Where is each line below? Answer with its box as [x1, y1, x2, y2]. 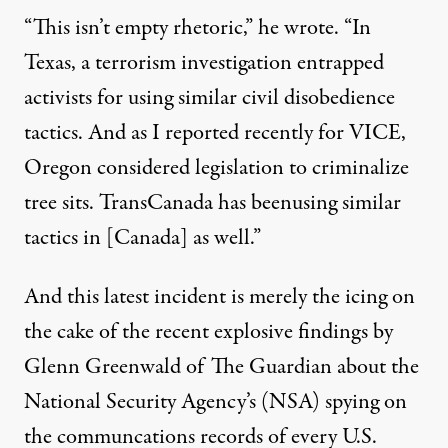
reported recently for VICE [165, 116, 401, 149]
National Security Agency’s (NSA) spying [24, 385, 379, 418]
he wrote [258, 11, 334, 44]
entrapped [297, 46, 384, 79]
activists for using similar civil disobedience [24, 81, 395, 114]
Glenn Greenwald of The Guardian [24, 350, 332, 383]
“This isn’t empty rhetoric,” [24, 11, 258, 44]
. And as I [78, 116, 165, 149]
